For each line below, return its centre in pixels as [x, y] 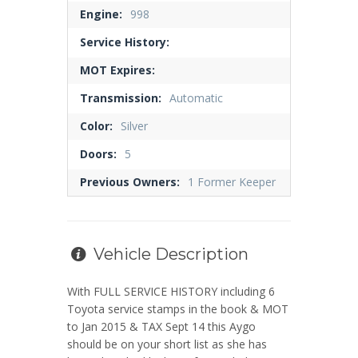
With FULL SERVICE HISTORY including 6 [171, 292]
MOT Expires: [117, 70]
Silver [134, 126]
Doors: [98, 154]
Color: [96, 126]
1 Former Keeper [232, 182]
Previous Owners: [130, 182]
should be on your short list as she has [167, 344]
